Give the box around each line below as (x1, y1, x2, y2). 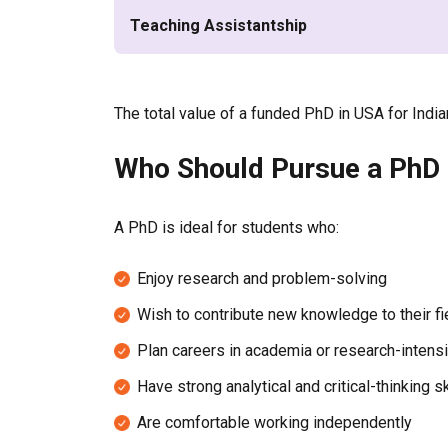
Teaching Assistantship (130, 16, 307, 35)
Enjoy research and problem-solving (137, 269, 387, 288)
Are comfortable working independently (137, 413, 412, 432)
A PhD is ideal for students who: (114, 218, 339, 237)
